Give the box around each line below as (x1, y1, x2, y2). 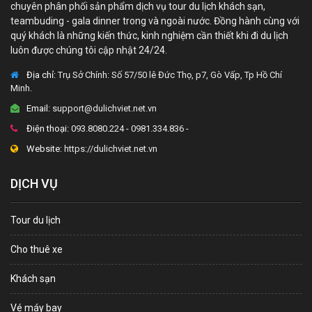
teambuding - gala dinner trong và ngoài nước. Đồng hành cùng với (10, 15, 299, 26)
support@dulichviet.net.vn (50, 102, 157, 114)
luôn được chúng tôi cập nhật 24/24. (10, 44, 167, 56)
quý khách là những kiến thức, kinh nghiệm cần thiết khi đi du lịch (10, 29, 288, 41)
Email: (24, 102, 50, 114)
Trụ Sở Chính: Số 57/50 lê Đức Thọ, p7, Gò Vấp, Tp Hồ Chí (56, 69, 282, 80)
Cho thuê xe (10, 243, 63, 255)
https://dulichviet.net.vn (62, 143, 157, 154)
